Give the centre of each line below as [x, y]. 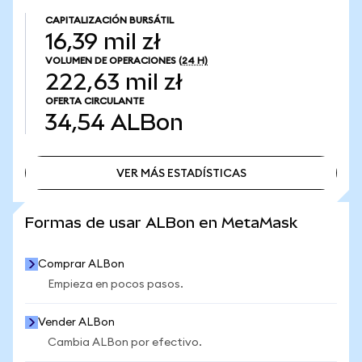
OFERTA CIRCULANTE [95, 101]
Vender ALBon [76, 322]
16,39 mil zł [103, 42]
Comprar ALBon [81, 264]
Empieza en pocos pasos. [116, 284]
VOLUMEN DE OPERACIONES [111, 61]
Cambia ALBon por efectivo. [125, 343]
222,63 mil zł [114, 82]
